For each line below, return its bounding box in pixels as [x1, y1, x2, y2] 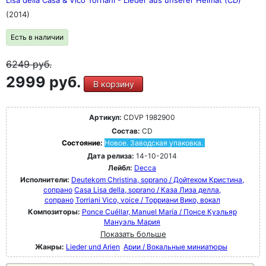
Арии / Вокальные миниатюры [123, 242, 227, 251]
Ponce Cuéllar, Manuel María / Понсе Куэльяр [81, 207, 237, 216]
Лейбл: [108, 163, 132, 172]
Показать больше [100, 229, 166, 239]
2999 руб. [6, 73, 84, 91]
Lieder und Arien [66, 242, 120, 251]
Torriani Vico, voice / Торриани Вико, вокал [75, 195, 220, 204]
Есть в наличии [11, 33, 64, 42]
